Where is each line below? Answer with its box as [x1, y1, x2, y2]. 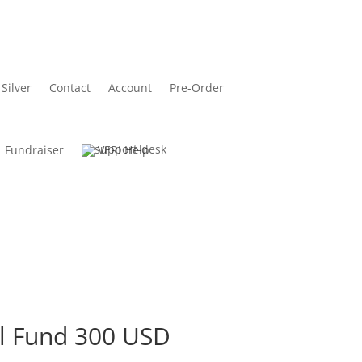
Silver [2, 80, 32, 96]
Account [108, 80, 153, 96]
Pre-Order [170, 80, 225, 96]
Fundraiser [5, 142, 65, 158]
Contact [49, 80, 91, 96]
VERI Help [98, 142, 150, 158]
